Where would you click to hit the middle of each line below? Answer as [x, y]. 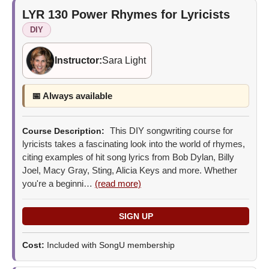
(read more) [118, 183]
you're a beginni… [59, 183]
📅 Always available [72, 95]
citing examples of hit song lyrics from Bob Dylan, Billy [128, 157]
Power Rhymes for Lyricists [151, 14]
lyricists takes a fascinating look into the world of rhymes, [134, 144]
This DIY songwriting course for [170, 130]
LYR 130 [47, 14]
